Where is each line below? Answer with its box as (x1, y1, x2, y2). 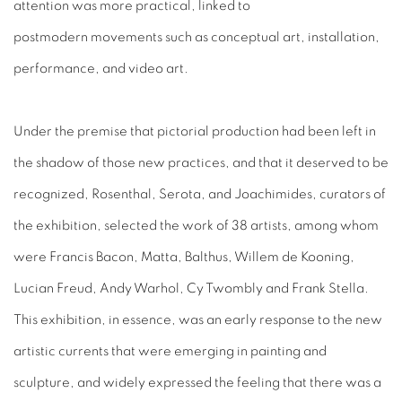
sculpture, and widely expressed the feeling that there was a (13, 376, 381, 390)
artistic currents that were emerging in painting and (13, 345, 327, 359)
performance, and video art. (13, 62, 188, 76)
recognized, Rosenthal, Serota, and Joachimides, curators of (13, 188, 386, 202)
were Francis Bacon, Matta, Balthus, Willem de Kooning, (13, 250, 354, 265)
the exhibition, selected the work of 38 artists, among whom (13, 219, 379, 233)
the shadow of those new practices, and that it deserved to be (13, 156, 389, 170)
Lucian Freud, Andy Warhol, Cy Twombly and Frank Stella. (13, 282, 369, 296)
